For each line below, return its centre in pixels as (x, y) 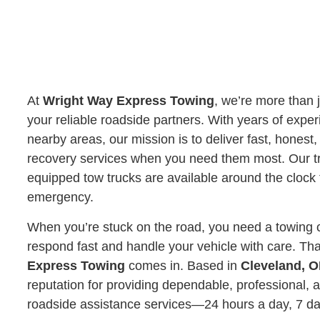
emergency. (60, 197)
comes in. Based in (183, 265)
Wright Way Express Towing (129, 101)
